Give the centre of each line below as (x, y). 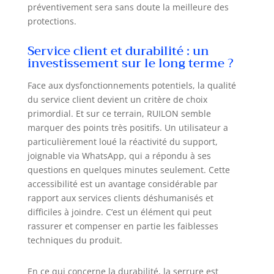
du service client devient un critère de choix (117, 99)
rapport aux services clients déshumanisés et (120, 198)
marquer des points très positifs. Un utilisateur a (128, 127)
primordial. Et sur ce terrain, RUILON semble (119, 113)
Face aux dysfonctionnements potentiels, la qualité (131, 85)
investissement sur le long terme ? (130, 63)
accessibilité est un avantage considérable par (122, 183)
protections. (52, 21)
